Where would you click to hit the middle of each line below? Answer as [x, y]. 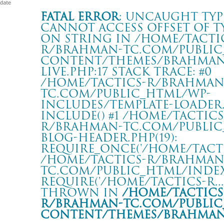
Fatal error [80, 16]
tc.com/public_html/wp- [126, 93]
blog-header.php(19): [109, 137]
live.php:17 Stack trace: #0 [126, 71]
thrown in [81, 192]
